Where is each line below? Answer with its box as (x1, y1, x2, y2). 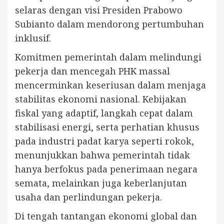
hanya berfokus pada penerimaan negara (15, 162, 197, 175)
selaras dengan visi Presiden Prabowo (15, 3, 182, 16)
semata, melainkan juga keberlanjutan (15, 176, 187, 189)
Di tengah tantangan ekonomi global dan (15, 209, 197, 222)
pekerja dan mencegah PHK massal (15, 64, 170, 77)
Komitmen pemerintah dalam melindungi (15, 50, 201, 63)
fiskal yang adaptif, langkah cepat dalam (15, 106, 193, 119)
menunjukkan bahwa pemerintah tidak (15, 148, 190, 161)
